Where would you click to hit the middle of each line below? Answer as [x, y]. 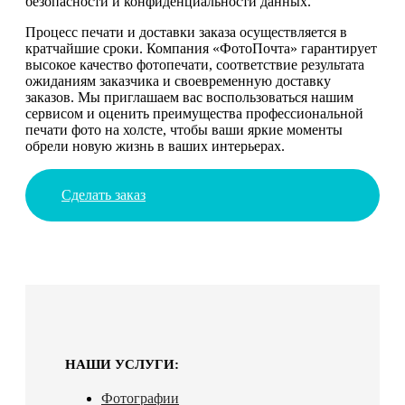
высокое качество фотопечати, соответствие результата [195, 64]
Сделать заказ [104, 194]
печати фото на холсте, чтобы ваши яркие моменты [184, 129]
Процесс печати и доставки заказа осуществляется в [186, 32]
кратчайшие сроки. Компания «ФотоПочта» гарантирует [201, 48]
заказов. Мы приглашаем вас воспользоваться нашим [189, 97]
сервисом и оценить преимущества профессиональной [194, 113]
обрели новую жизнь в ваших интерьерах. [155, 146]
